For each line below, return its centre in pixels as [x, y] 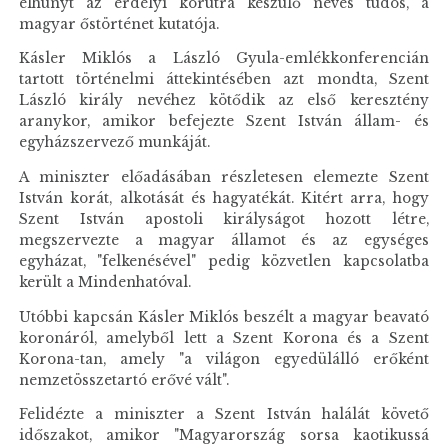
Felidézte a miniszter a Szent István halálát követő [224, 415]
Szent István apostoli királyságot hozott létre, [224, 219]
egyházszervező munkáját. [115, 143]
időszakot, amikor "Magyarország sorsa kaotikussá [224, 436]
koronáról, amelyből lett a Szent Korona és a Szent [224, 338]
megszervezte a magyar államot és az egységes [224, 240]
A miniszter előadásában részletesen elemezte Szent [224, 177]
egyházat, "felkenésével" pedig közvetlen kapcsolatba [224, 261]
